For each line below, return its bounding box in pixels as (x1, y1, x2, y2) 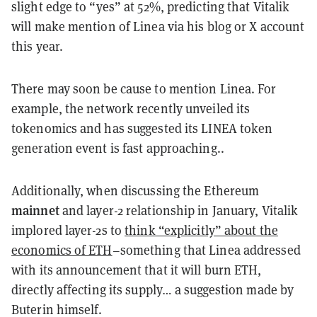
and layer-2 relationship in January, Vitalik (59, 201, 299, 219)
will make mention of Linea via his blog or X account (11, 17, 305, 35)
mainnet (11, 200, 59, 219)
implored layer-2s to (11, 221, 125, 238)
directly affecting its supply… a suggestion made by (11, 280, 294, 298)
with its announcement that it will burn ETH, (11, 260, 262, 278)
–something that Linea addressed (112, 241, 301, 258)
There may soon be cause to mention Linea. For (11, 79, 277, 97)
